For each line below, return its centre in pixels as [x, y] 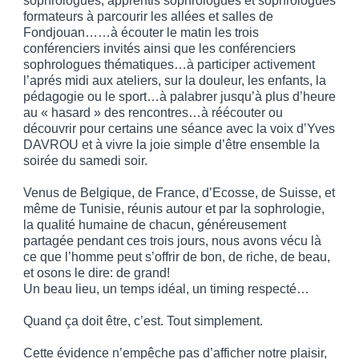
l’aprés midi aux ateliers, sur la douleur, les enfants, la [175, 81]
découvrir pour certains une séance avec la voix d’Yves [179, 129]
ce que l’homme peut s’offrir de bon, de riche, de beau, [177, 257]
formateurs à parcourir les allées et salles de [148, 17]
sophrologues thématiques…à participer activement [169, 65]
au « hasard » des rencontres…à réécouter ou [153, 113]
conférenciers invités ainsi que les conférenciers [159, 49]
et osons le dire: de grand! [97, 273]
